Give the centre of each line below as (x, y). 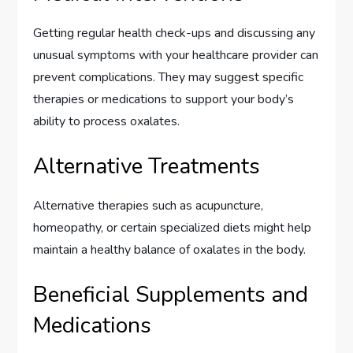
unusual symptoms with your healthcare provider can (176, 56)
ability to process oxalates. (107, 122)
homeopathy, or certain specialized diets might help (173, 228)
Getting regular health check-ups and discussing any (175, 33)
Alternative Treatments (147, 167)
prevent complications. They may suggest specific (169, 78)
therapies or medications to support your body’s (164, 100)
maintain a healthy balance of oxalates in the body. (170, 250)
